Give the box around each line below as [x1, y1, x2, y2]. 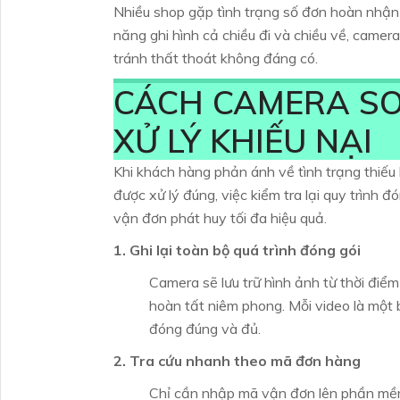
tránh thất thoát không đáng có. [113, 48, 318, 67]
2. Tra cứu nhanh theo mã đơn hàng [113, 351, 364, 370]
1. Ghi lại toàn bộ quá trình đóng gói [113, 240, 361, 259]
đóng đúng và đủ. [149, 319, 261, 337]
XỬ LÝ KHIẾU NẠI [113, 120, 372, 161]
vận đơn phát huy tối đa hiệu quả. [113, 208, 327, 227]
